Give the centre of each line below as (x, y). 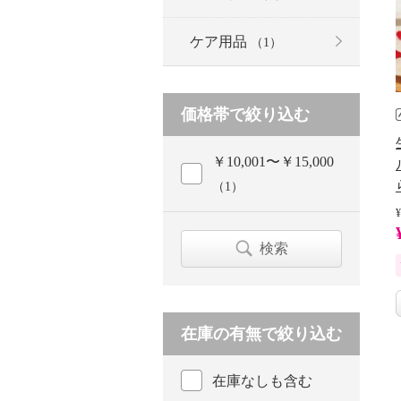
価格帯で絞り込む (245, 114)
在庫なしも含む (262, 380)
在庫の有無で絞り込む (261, 333)
